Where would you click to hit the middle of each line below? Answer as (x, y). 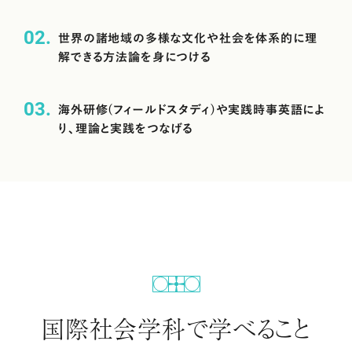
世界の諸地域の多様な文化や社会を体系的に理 (188, 38)
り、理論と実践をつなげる (126, 128)
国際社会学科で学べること (176, 327)
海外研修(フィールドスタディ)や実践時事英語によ (192, 109)
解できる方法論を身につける (135, 57)
